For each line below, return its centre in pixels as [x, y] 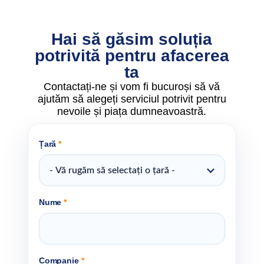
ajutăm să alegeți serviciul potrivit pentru [132, 99]
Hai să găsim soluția [132, 39]
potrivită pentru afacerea [132, 56]
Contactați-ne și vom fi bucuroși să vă [132, 87]
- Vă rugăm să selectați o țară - [112, 171]
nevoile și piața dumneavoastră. [132, 112]
